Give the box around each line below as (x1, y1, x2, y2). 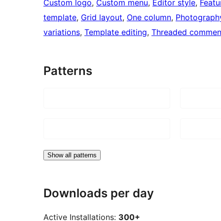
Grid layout (81, 12, 122, 22)
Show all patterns (47, 151, 97, 159)
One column (127, 12, 171, 22)
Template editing (84, 27, 147, 37)
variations (43, 27, 80, 37)
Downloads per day (43, 185, 154, 200)
